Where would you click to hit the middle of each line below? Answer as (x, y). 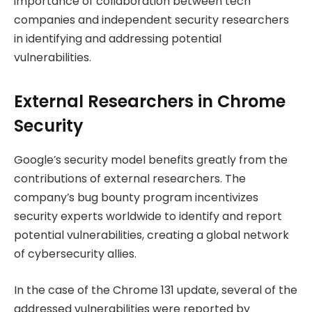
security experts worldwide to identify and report (148, 217)
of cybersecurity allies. (75, 254)
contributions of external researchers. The (130, 179)
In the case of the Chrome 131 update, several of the (156, 290)
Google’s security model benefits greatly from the (151, 160)
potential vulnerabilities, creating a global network (151, 235)
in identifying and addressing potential (118, 38)
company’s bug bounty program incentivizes (136, 198)
